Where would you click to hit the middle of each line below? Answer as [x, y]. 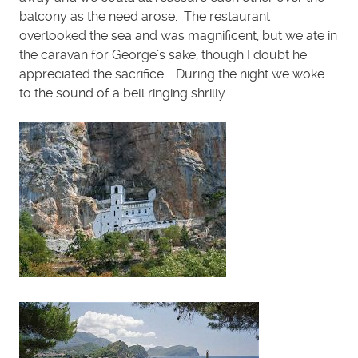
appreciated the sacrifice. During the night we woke [172, 74]
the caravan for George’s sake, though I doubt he [163, 55]
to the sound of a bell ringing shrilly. [123, 93]
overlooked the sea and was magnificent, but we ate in [178, 36]
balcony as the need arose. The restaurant [145, 16]
